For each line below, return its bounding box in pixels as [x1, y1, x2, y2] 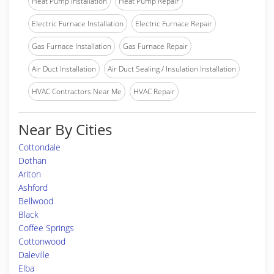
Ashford [18, 182, 48, 193]
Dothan [18, 155, 46, 166]
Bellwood [18, 195, 53, 207]
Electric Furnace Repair [135, 18, 212, 29]
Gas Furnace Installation [32, 41, 111, 51]
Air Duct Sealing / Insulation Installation [108, 64, 236, 74]
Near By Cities [18, 119, 112, 139]
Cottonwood [18, 235, 65, 247]
